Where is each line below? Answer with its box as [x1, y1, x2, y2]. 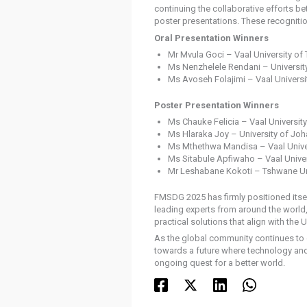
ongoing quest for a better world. [153, 258, 285, 268]
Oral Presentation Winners [153, 32, 269, 43]
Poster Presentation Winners [153, 99, 279, 110]
